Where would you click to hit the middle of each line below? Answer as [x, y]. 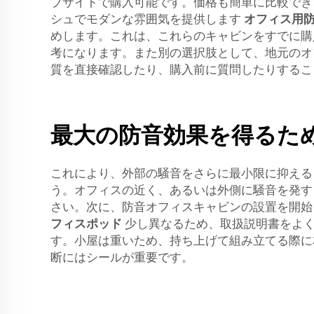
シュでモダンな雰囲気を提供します [147, 19]
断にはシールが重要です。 [122, 258]
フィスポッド [88, 224]
